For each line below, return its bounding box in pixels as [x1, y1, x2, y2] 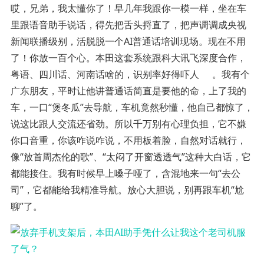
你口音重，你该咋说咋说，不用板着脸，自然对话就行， [10, 134, 246, 147]
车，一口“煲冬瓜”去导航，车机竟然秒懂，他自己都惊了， [10, 101, 253, 114]
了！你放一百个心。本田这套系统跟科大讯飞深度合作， [10, 51, 246, 65]
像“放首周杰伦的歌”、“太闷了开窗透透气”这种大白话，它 [10, 150, 251, 164]
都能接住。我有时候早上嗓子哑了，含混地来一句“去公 [10, 167, 240, 180]
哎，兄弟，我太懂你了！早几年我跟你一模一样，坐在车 [10, 2, 246, 15]
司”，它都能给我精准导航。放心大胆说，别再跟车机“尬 [10, 183, 244, 197]
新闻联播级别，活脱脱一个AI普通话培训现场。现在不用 [10, 35, 246, 48]
